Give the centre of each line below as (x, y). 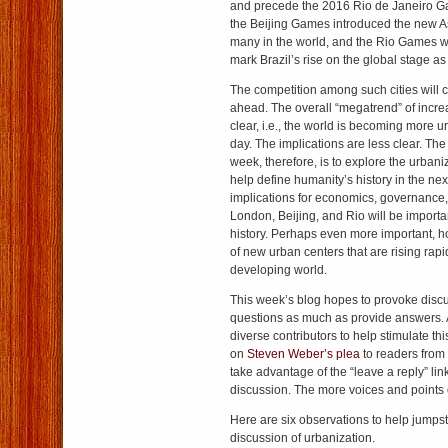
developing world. (278, 270)
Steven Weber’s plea (305, 354)
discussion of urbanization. (302, 438)
